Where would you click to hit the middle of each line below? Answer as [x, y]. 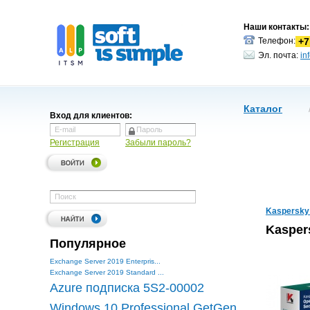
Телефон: [276, 41]
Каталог [263, 109]
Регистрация [75, 143]
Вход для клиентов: [91, 116]
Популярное [88, 244]
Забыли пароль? [158, 143]
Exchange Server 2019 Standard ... [107, 272]
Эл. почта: [278, 55]
